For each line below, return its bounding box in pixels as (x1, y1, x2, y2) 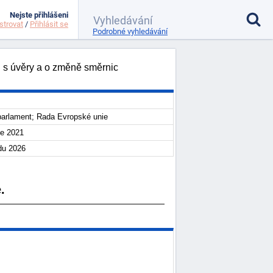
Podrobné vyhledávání (93, 27, 168, 37)
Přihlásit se (30, 19, 68, 29)
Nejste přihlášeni (10, 10, 68, 19)
